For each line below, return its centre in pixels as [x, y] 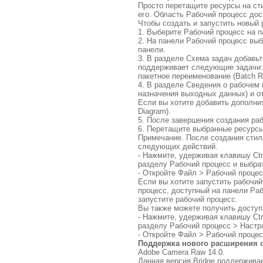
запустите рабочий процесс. [188, 199]
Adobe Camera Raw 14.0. [182, 252]
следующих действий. [178, 146]
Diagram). [155, 111]
